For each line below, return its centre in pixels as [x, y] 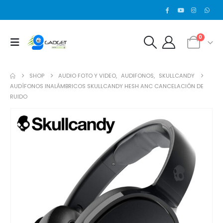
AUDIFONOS [138, 76]
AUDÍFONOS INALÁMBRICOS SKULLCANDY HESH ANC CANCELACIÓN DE [107, 86]
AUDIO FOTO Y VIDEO [87, 76]
